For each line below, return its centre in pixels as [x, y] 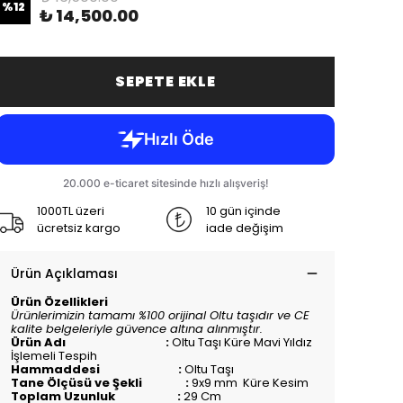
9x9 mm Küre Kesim [249, 382]
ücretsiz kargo [79, 228]
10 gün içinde [243, 210]
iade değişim [245, 228]
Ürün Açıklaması [64, 273]
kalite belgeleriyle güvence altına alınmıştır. [137, 328]
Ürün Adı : [91, 342]
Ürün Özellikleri [59, 301]
